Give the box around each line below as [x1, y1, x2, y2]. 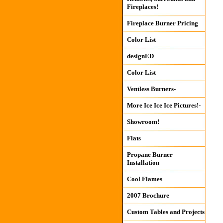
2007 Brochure [126, 192, 169, 199]
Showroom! [126, 118, 159, 125]
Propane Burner [126, 151, 173, 158]
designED [126, 52, 154, 60]
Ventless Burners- [126, 85, 176, 93]
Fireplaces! [126, 3, 158, 10]
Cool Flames [126, 175, 162, 183]
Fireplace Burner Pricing [126, 19, 198, 27]
